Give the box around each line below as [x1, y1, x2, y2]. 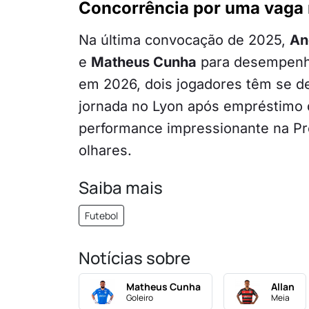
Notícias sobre [79, 246, 190, 270]
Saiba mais [79, 176, 163, 199]
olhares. [79, 142, 132, 159]
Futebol [85, 209, 118, 223]
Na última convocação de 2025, [79, 32, 290, 49]
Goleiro [126, 292, 153, 304]
